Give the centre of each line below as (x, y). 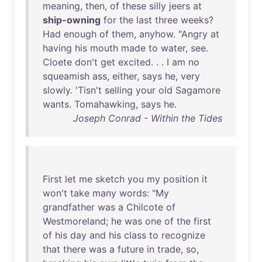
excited (135, 62)
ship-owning (72, 20)
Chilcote (145, 207)
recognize (183, 235)
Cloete (57, 62)
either (125, 76)
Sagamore (198, 90)
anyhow (156, 34)
